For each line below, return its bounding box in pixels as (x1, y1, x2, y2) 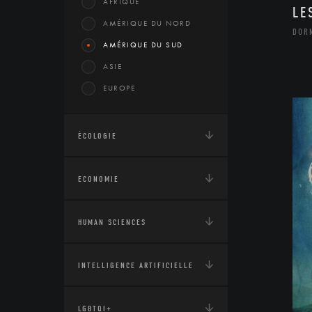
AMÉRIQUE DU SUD (103, 40, 183, 49)
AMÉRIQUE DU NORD (103, 18, 191, 28)
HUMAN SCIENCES (78, 217, 146, 227)
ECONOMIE (78, 174, 119, 184)
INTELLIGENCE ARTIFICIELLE (78, 260, 194, 270)
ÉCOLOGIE (78, 131, 117, 141)
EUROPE (103, 83, 135, 93)
